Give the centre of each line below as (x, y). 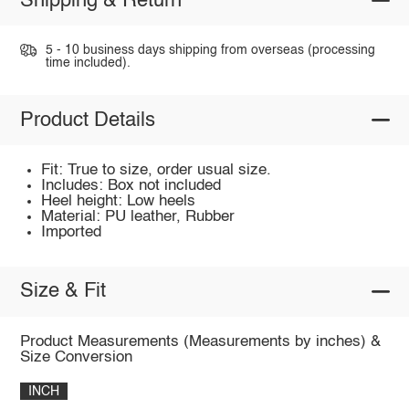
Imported (72, 233)
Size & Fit (63, 292)
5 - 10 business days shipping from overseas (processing (210, 50)
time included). (88, 63)
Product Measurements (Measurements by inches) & (200, 342)
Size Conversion (76, 358)
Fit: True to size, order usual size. (157, 171)
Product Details (87, 120)
